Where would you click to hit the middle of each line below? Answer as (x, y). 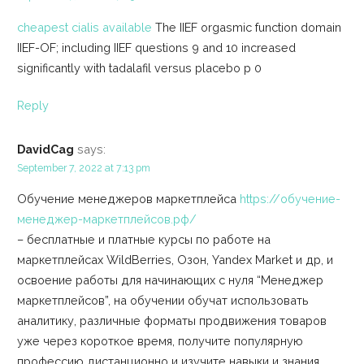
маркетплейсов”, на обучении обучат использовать (162, 301)
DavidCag (45, 149)
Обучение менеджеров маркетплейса (128, 199)
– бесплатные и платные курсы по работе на (143, 240)
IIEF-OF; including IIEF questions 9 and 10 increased (156, 47)
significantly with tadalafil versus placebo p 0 (139, 67)
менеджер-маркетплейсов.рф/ (106, 219)
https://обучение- (290, 199)
